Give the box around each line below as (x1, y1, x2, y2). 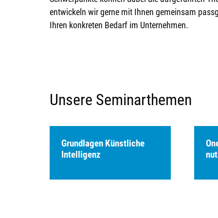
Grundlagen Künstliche (61, 137, 145, 149)
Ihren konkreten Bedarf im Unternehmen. (50, 19, 188, 30)
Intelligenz (61, 148, 101, 160)
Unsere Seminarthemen (50, 90, 192, 109)
